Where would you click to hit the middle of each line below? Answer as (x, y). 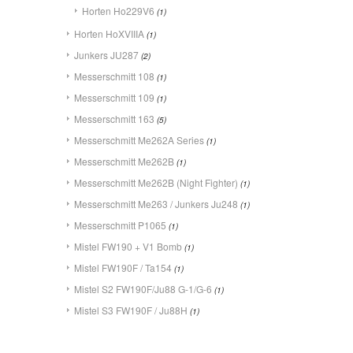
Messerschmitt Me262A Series (139, 140)
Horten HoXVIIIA (109, 33)
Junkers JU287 (106, 55)
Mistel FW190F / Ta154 (123, 268)
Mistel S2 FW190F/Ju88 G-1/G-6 (143, 289)
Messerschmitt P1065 (120, 225)
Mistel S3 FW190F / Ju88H (131, 310)
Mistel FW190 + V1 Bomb (128, 246)
